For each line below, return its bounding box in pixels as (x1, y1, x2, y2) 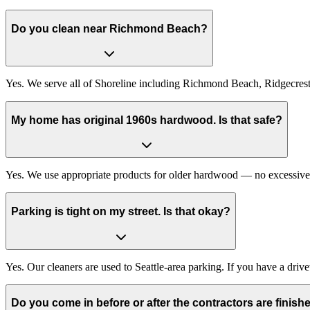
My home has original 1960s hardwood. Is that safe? (11, 113, 282, 126)
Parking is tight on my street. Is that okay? (11, 206, 230, 218)
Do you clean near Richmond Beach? (11, 22, 208, 35)
